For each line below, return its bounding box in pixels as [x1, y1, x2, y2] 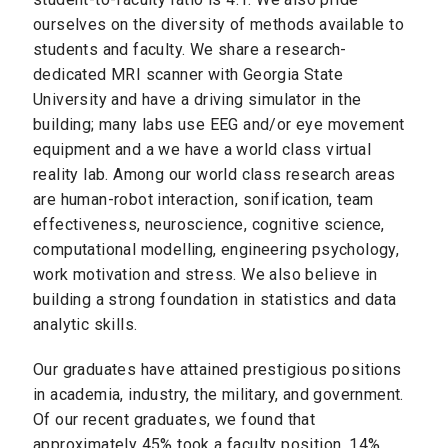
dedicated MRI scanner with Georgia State [33, 65, 343, 85]
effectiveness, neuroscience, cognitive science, [33, 215, 385, 235]
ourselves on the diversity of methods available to [33, 15, 404, 35]
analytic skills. [33, 315, 138, 335]
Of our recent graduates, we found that [33, 409, 316, 429]
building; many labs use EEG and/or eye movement [33, 115, 405, 135]
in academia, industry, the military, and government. [33, 384, 404, 404]
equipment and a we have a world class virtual [33, 140, 371, 160]
